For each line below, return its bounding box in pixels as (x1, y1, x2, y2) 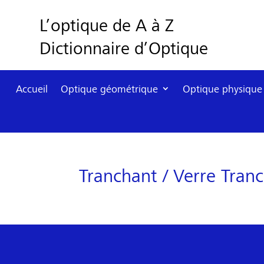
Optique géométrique (61, 81, 158, 96)
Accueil (16, 81, 48, 96)
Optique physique (183, 81, 262, 96)
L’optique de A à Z (39, 13, 174, 36)
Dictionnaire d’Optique (39, 36, 209, 59)
